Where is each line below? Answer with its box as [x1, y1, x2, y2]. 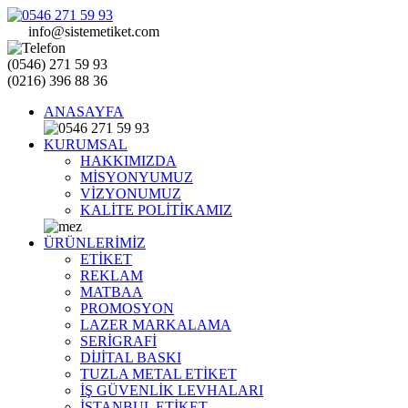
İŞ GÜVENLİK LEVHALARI [80, 382, 263, 398]
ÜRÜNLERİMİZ [44, 235, 146, 250]
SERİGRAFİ [80, 333, 157, 349]
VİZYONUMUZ [80, 186, 181, 201]
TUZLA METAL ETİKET [80, 366, 237, 382]
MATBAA [80, 284, 143, 300]
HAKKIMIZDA [80, 153, 177, 168]
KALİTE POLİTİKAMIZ [80, 202, 232, 218]
